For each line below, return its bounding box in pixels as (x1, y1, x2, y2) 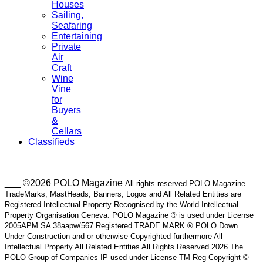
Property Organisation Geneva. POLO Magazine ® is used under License (5, 211, 254, 220)
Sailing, (52, 10, 83, 20)
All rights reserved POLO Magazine (125, 179, 245, 188)
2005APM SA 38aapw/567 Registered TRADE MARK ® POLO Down (5, 221, 238, 230)
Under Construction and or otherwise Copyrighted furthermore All (5, 232, 222, 241)
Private (52, 42, 81, 52)
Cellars (52, 126, 82, 136)
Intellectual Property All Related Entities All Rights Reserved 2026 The (5, 242, 243, 251)
